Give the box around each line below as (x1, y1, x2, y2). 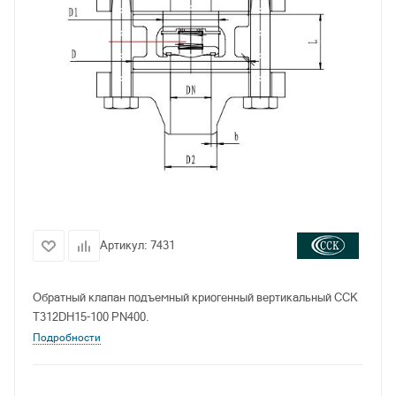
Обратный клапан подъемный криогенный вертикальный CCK (33, 291, 358, 305)
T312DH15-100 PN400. (33, 310, 149, 324)
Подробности (33, 331, 101, 345)
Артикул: (100, 239, 150, 253)
